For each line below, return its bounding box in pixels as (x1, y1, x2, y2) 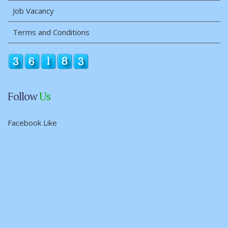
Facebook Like (8, 118, 57, 128)
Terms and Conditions (13, 27, 90, 38)
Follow (8, 89, 39, 104)
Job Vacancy (13, 6, 54, 16)
